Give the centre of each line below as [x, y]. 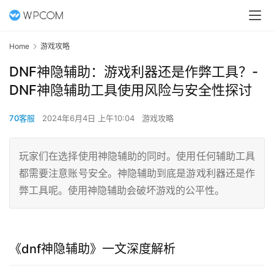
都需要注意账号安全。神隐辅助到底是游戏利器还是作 [137, 173]
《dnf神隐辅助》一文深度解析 [92, 249]
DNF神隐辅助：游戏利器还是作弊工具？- [134, 72]
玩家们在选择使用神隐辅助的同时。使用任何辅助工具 [137, 156]
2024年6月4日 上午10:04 [90, 118]
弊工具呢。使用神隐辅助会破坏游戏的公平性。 [122, 191]
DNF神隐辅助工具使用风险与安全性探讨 [131, 90]
